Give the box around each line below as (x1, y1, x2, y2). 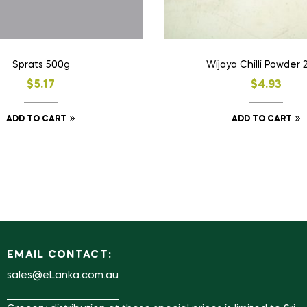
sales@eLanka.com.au (6, 270, 119, 280)
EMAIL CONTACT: (6, 249, 112, 260)
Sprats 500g (12, 60, 70, 71)
